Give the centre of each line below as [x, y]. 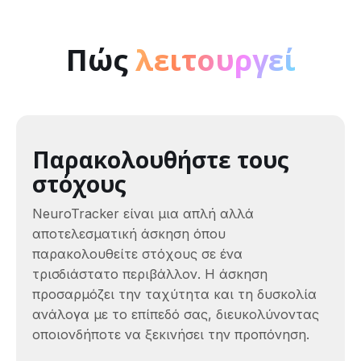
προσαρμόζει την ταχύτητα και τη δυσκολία [174, 295]
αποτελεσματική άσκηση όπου [129, 234]
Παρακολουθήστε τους [161, 160]
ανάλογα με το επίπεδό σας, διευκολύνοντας [176, 315]
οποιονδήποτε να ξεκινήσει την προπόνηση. [171, 335]
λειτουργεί [215, 60]
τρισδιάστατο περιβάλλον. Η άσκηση [150, 274]
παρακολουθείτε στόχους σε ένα [137, 254]
